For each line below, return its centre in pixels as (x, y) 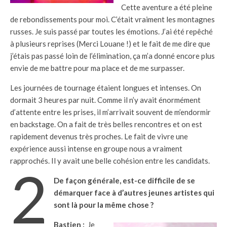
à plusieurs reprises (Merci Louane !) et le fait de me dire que (110, 44)
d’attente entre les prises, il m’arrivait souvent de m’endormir (110, 112)
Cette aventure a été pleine (167, 7)
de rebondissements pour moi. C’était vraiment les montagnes (112, 19)
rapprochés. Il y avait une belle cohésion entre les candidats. (110, 161)
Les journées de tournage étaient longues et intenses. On (106, 88)
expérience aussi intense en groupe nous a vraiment (96, 148)
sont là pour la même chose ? (104, 205)
